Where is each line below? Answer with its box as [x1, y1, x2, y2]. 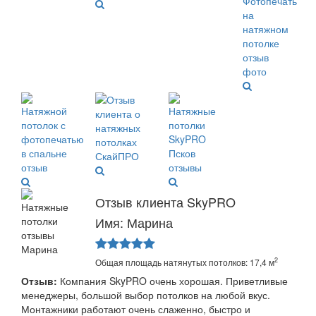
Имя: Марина [95, 212, 173, 231]
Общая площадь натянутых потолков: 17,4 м [95, 255, 274, 268]
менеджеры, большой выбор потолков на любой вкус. [21, 287, 270, 302]
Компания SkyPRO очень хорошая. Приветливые [57, 273, 288, 288]
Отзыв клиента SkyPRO [95, 192, 236, 211]
